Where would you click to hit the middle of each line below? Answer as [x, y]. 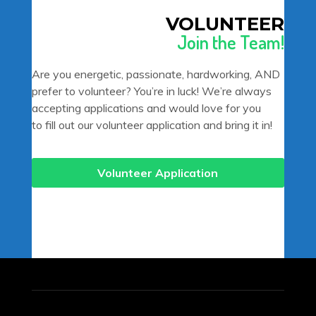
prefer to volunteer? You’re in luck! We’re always [151, 91]
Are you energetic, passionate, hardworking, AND [156, 74]
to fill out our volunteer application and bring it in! [152, 124]
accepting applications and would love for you [146, 108]
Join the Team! [231, 42]
